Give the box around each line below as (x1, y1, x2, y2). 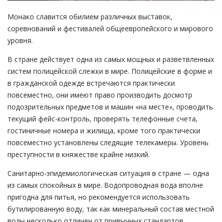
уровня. (7, 35, 33, 45)
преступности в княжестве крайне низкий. (7, 149, 150, 159)
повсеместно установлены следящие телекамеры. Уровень (7, 137, 209, 147)
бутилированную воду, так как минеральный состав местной (7, 204, 214, 214)
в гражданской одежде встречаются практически (7, 78, 175, 88)
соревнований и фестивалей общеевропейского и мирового (7, 23, 213, 33)
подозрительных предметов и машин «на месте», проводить (7, 102, 213, 111)
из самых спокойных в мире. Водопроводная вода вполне (7, 180, 203, 190)
